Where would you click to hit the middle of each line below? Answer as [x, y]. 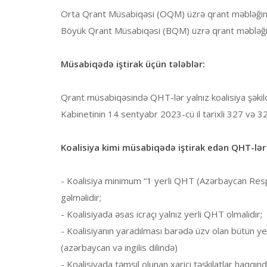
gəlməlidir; [81, 198]
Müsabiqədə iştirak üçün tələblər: [133, 64]
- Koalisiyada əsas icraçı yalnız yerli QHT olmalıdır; [162, 214]
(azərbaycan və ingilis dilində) [119, 248]
